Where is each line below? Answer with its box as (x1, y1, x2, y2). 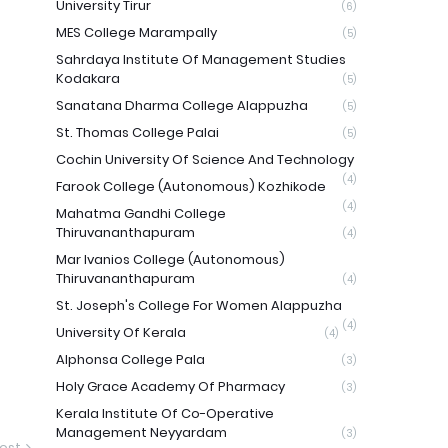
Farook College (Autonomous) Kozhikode (56, 177, 326, 196)
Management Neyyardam (56, 423, 227, 442)
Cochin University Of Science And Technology (56, 150, 354, 169)
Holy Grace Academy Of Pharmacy (56, 377, 285, 396)
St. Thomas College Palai (56, 123, 219, 142)
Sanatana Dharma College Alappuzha (56, 96, 308, 115)
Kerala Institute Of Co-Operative (56, 404, 274, 423)
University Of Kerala (56, 323, 186, 342)
